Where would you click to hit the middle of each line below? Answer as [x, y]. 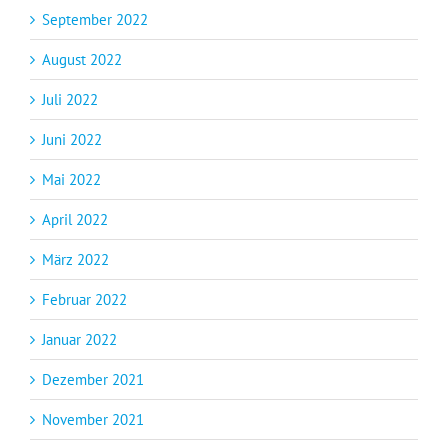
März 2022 [75, 259]
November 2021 [93, 419]
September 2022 [95, 19]
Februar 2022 [84, 299]
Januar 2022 [79, 339]
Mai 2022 [71, 179]
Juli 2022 [70, 99]
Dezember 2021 [93, 379]
